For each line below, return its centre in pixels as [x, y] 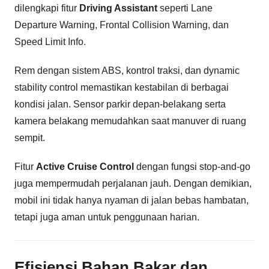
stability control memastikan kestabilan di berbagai [122, 87]
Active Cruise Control [85, 166]
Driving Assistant [118, 8]
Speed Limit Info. [50, 41]
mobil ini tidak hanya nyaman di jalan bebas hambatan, [131, 200]
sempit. [30, 138]
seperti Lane [185, 8]
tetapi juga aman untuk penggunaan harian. [107, 217]
